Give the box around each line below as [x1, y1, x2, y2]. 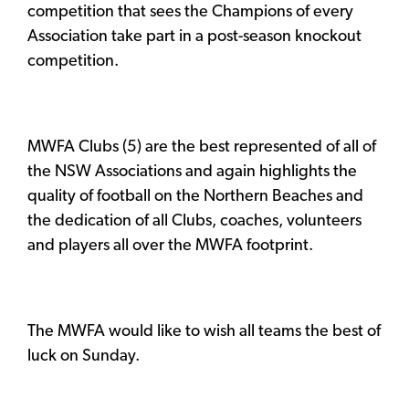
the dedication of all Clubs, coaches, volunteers [27, 212, 362, 230]
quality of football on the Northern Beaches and [27, 187, 363, 205]
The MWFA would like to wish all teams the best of [27, 322, 381, 341]
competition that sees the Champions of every [27, 3, 353, 21]
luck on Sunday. [27, 347, 140, 365]
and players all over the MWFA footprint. [27, 236, 313, 255]
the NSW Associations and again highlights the [27, 163, 357, 181]
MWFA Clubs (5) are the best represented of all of [27, 138, 376, 156]
